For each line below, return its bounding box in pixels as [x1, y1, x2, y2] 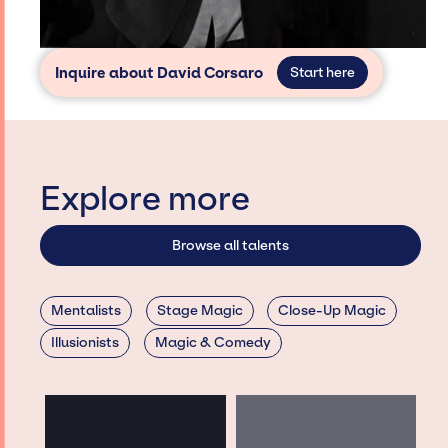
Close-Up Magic [278, 301, 387, 319]
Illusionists [51, 333, 120, 351]
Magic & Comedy [154, 333, 271, 351]
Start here [289, 64, 355, 82]
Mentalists [51, 301, 122, 319]
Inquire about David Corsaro [55, 63, 264, 82]
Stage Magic [156, 301, 243, 319]
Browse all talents [172, 236, 290, 254]
